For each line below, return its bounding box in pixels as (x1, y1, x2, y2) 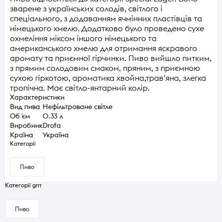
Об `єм (10, 111, 30, 120)
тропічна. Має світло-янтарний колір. (10, 82, 150, 93)
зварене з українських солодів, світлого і (10, 3, 163, 13)
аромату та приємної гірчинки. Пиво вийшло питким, (10, 53, 212, 63)
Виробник (10, 120, 43, 130)
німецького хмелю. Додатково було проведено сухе (10, 23, 204, 33)
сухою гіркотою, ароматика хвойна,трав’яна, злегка (10, 72, 206, 83)
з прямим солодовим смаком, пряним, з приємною (10, 62, 200, 73)
